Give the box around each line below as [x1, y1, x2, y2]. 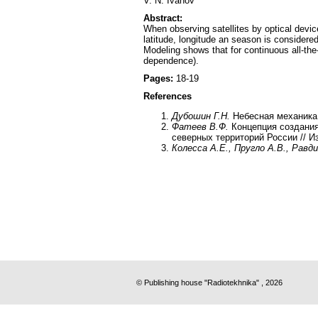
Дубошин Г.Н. [172, 111, 230, 122]
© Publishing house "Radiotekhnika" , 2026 [136, 278, 283, 287]
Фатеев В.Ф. [172, 121, 231, 133]
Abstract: [143, 13, 182, 23]
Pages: [143, 73, 176, 84]
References [143, 91, 192, 102]
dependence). [143, 55, 199, 66]
